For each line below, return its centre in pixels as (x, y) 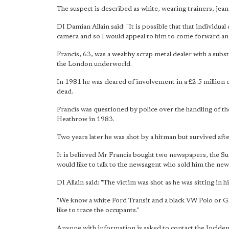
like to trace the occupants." (98, 210)
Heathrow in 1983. (86, 119)
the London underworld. (94, 64)
